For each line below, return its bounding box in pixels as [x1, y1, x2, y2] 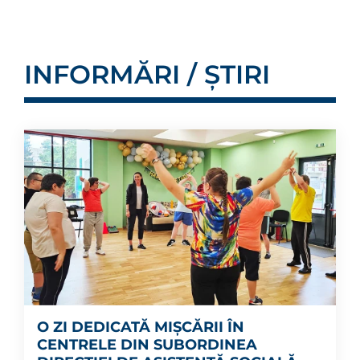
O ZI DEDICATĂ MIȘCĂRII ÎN [37, 317, 244, 336]
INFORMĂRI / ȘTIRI [24, 59, 270, 91]
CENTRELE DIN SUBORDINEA [37, 335, 257, 354]
